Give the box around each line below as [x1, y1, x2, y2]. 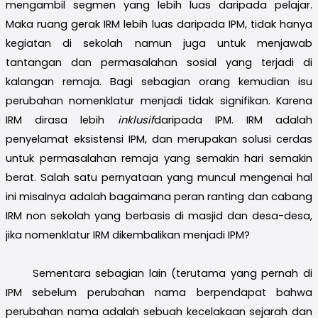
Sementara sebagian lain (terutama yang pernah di [32, 265, 312, 280]
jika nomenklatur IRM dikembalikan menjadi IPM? [6, 227, 250, 242]
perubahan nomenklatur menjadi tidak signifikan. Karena [6, 93, 312, 108]
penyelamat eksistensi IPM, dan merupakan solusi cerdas [6, 131, 312, 146]
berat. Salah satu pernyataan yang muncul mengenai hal [6, 170, 312, 185]
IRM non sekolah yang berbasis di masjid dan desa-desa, [6, 208, 312, 223]
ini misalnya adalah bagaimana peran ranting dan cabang [6, 189, 312, 204]
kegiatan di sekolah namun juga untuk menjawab [6, 35, 312, 50]
